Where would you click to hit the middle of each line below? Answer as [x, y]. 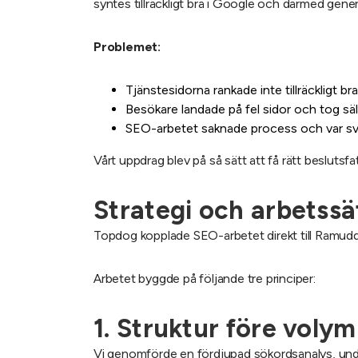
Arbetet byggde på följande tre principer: [205, 278]
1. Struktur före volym [225, 328]
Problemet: [127, 46]
